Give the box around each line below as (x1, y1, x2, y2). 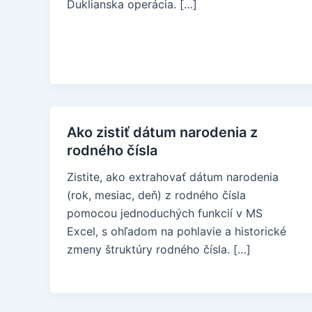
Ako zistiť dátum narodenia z (67, 124, 258, 141)
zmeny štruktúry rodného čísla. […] (67, 242, 251, 256)
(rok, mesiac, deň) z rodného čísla (67, 188, 246, 202)
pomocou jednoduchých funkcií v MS (67, 206, 263, 220)
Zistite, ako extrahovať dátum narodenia (67, 170, 279, 184)
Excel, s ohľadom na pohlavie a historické (67, 224, 286, 238)
